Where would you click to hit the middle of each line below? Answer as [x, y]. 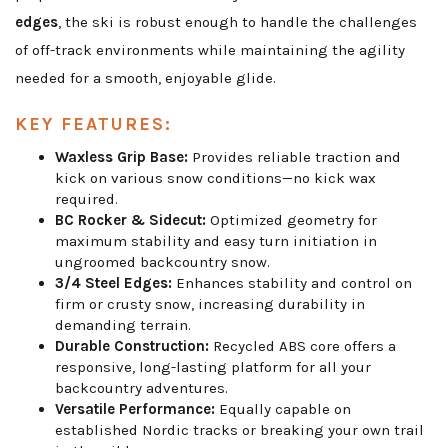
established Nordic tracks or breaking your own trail [239, 430]
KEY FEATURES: [93, 124]
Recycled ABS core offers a [302, 346]
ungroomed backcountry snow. [162, 262]
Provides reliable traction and [294, 157]
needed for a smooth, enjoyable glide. [145, 78]
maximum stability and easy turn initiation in [216, 241]
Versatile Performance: [135, 409]
